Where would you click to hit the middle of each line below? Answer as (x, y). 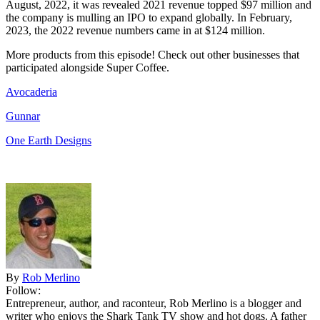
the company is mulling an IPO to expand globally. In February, (149, 18)
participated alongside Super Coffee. (87, 68)
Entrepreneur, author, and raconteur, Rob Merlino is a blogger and (154, 304)
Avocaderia (31, 92)
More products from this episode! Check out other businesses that (152, 55)
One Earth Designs (49, 141)
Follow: (23, 291)
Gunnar (23, 116)
